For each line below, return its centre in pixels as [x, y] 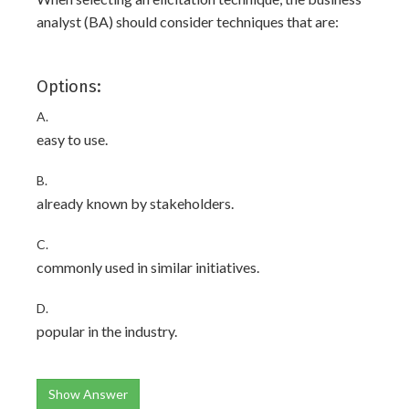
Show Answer [88, 394]
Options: [69, 87]
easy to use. [72, 139]
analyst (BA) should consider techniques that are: [188, 21]
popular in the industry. [107, 331]
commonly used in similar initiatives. [148, 267]
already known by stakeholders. [135, 203]
